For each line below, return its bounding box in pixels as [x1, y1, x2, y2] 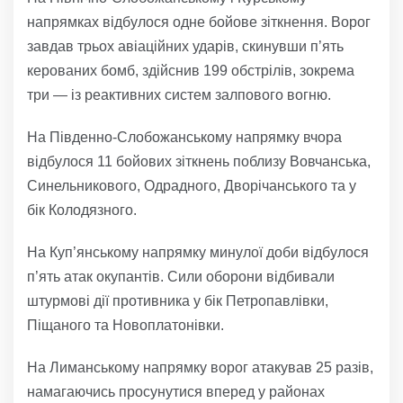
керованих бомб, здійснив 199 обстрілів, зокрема [27, 62, 354, 78]
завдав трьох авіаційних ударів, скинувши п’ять [27, 38, 344, 54]
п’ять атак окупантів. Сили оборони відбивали [27, 268, 335, 284]
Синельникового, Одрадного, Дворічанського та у [27, 177, 356, 193]
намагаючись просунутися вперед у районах [27, 383, 325, 399]
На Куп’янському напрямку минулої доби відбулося [27, 244, 369, 260]
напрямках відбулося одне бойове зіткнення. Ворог [27, 13, 371, 30]
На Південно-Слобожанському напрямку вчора [27, 129, 342, 145]
